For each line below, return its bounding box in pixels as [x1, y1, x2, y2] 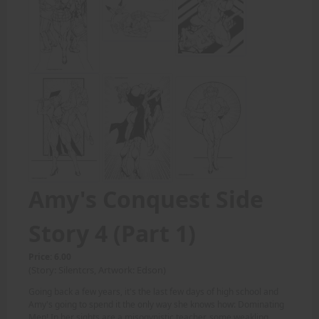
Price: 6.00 [28, 250, 71, 263]
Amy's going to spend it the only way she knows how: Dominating [28, 298, 284, 310]
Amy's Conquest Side [28, 183, 263, 214]
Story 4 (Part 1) [28, 217, 196, 249]
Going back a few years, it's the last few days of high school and [28, 285, 278, 298]
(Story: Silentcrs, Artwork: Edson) [28, 263, 166, 276]
